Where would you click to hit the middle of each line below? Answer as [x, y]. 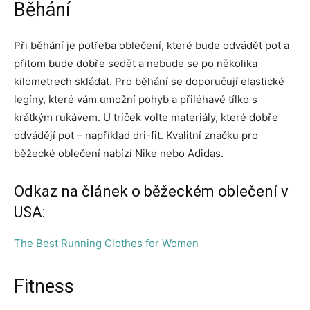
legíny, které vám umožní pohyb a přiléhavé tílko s [136, 99]
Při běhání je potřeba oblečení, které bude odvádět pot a [152, 45]
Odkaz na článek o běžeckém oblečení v [151, 191]
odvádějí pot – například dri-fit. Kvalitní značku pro [136, 135]
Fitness [44, 286]
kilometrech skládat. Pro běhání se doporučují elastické [149, 81]
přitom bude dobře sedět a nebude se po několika [136, 63]
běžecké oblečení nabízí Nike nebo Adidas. [119, 153]
